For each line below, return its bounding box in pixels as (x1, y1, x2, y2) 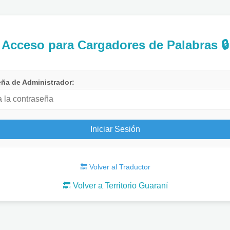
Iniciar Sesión (90, 124, 140, 133)
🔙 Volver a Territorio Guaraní (62, 181, 168, 190)
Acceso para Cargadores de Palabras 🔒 (1, 37, 229, 52)
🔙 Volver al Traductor (80, 162, 150, 171)
